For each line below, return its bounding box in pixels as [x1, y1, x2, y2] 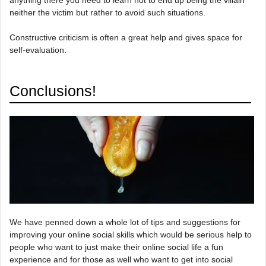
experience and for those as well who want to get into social [9, 254, 233, 264]
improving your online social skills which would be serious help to [9, 229, 252, 239]
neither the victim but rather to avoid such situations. [9, 8, 205, 18]
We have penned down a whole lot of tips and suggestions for [9, 217, 240, 227]
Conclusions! [9, 83, 96, 100]
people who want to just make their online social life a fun [9, 242, 223, 252]
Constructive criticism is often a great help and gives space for [9, 33, 242, 43]
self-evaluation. [9, 45, 66, 55]
